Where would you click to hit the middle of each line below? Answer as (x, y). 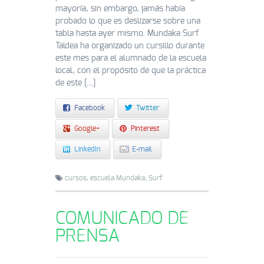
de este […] (75, 83)
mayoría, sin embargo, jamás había (120, 9)
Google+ (87, 128)
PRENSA (88, 236)
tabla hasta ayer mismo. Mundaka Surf (127, 33)
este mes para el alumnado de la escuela (131, 58)
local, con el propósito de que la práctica (131, 70)
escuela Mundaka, (118, 178)
